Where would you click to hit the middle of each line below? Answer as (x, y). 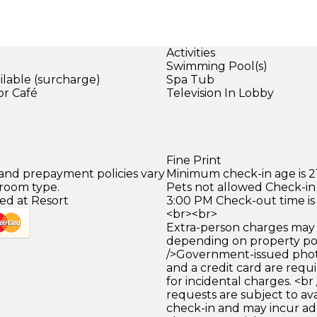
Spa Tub (190, 79)
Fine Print (194, 160)
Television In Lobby (220, 93)
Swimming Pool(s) (217, 66)
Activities (190, 52)
